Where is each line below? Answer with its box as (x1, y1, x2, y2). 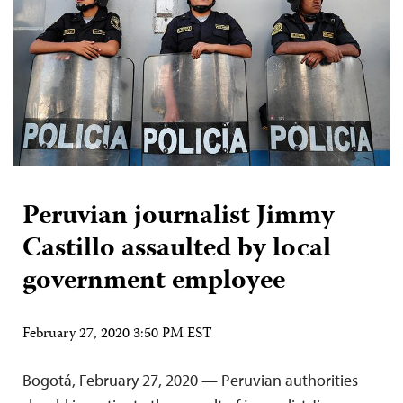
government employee (22, 259, 285, 304)
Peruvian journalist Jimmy (22, 194, 335, 239)
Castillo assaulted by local (22, 227, 331, 272)
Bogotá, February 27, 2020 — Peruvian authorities (22, 369, 358, 390)
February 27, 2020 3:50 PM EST (22, 322, 212, 346)
